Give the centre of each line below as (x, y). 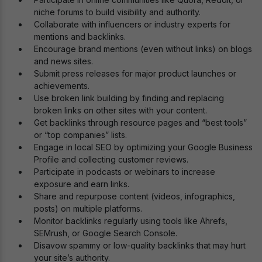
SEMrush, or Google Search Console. (106, 233)
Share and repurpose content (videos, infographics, (135, 196)
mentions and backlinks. (80, 37)
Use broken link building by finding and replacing (129, 98)
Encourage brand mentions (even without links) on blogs (143, 49)
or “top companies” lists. (80, 135)
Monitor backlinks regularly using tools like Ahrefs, (131, 221)
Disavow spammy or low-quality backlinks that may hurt (140, 246)
